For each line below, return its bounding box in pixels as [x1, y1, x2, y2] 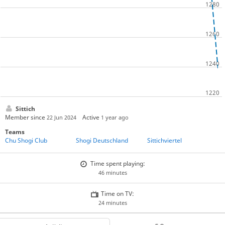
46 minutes [98, 169, 127, 177]
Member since [5, 113, 47, 122]
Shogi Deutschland [76, 136, 129, 145]
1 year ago [101, 113, 129, 121]
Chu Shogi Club [5, 136, 47, 145]
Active [82, 113, 101, 122]
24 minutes [98, 198, 127, 206]
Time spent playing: [90, 159, 145, 168]
